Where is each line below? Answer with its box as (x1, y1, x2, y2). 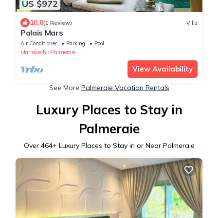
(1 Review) (43, 19, 72, 26)
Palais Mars (20, 28, 63, 38)
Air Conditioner (20, 40, 57, 47)
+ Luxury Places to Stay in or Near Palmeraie (52, 141, 195, 150)
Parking (66, 40, 85, 47)
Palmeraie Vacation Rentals (81, 83, 169, 92)
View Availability (132, 64, 193, 74)
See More (49, 83, 81, 92)
